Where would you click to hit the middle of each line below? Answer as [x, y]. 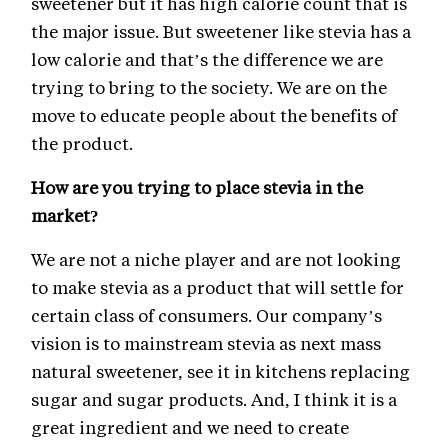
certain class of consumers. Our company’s [206, 314]
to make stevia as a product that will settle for [217, 286]
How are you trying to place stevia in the [197, 186]
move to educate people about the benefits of [214, 114]
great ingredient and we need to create [190, 426]
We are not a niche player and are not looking [216, 258]
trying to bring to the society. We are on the [209, 86]
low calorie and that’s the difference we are [207, 58]
